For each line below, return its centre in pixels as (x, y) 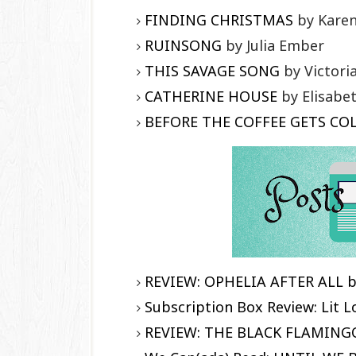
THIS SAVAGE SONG (212, 70)
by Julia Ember (273, 45)
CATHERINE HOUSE (211, 96)
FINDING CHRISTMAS (219, 19)
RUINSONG (183, 45)
